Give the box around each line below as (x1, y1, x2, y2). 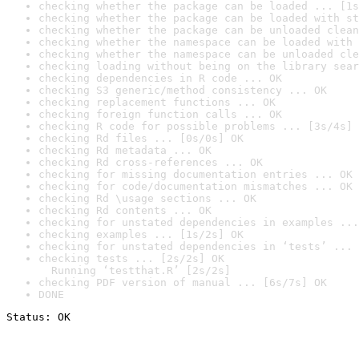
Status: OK (6, 311, 71, 323)
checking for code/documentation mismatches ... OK (38, 180, 353, 192)
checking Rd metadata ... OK (38, 144, 212, 156)
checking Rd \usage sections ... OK (38, 192, 256, 204)
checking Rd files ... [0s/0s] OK (38, 132, 244, 144)
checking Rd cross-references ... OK (38, 156, 263, 168)
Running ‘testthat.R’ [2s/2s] (38, 264, 231, 276)
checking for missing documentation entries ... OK (38, 168, 353, 180)
